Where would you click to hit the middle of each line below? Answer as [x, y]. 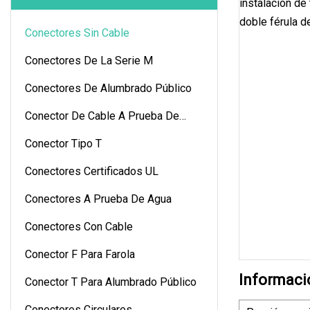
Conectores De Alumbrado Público [108, 88]
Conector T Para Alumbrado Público [111, 282]
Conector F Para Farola [80, 254]
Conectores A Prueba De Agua [98, 199]
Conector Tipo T [63, 143]
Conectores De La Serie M [89, 60]
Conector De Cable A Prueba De [102, 116]
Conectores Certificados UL [92, 171]
